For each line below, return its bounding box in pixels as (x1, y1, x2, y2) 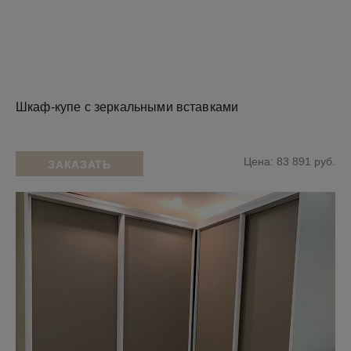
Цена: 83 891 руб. (244, 155, 335, 168)
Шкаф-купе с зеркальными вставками (16, 100, 239, 114)
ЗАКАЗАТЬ (48, 157, 111, 171)
